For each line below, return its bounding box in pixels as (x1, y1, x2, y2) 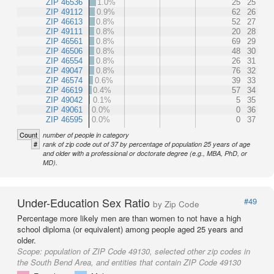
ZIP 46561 (46, 37, 83, 46)
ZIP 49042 (46, 95, 83, 105)
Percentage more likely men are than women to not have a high (17, 212, 241, 224)
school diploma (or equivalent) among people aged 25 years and (17, 223, 243, 235)
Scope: (17, 245, 45, 257)
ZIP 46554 (46, 56, 83, 66)
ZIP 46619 (46, 86, 83, 95)
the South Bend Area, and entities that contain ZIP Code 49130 (17, 256, 241, 268)
